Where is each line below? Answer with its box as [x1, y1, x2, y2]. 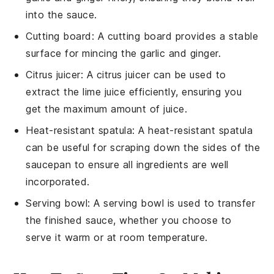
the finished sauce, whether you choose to [26, 214, 232, 227]
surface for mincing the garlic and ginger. [26, 47, 221, 60]
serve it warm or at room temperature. [26, 231, 208, 244]
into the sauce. [26, 9, 97, 21]
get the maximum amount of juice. [26, 103, 188, 116]
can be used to [150, 68, 226, 81]
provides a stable [172, 30, 259, 43]
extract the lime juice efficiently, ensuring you [26, 86, 242, 98]
